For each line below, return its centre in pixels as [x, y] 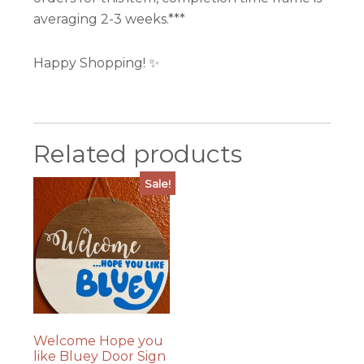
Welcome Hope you [99, 340]
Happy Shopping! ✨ [97, 63]
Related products [138, 154]
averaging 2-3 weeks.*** [110, 19]
